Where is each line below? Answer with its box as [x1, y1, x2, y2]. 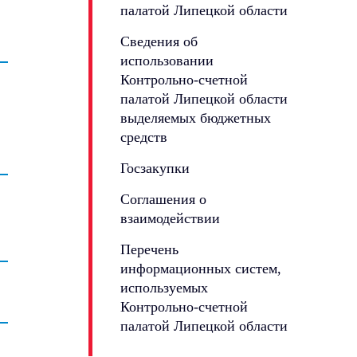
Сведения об [120, 33, 198, 49]
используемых [120, 279, 208, 296]
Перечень [120, 241, 178, 257]
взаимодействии [120, 210, 220, 226]
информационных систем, [120, 260, 281, 277]
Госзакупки [120, 159, 190, 176]
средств [120, 128, 167, 145]
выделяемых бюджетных [120, 109, 271, 126]
